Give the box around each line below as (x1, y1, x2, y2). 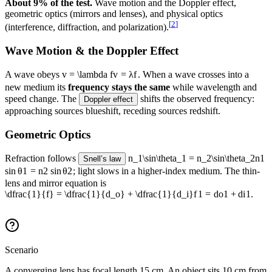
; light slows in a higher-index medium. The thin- (73, 165, 260, 176)
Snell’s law (83, 154, 121, 164)
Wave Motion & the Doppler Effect (5, 44, 178, 58)
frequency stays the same (68, 81, 170, 92)
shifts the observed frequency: (138, 93, 254, 104)
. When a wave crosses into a (138, 69, 250, 80)
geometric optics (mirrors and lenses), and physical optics (5, 8, 223, 19)
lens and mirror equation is (5, 178, 106, 189)
